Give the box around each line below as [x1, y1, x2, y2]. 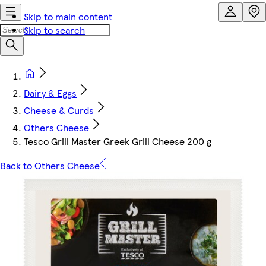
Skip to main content [24, 9, 112, 23]
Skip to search [24, 23, 85, 37]
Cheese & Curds [24, 103, 94, 117]
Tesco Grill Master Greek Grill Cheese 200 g [24, 134, 211, 148]
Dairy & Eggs [24, 86, 77, 100]
